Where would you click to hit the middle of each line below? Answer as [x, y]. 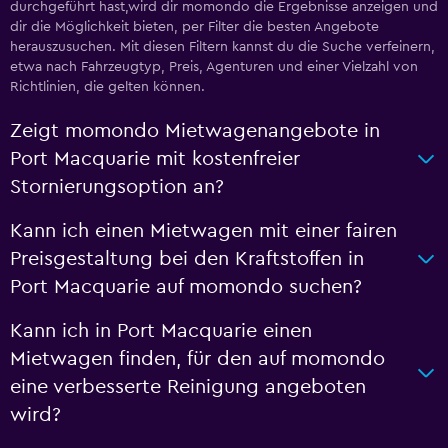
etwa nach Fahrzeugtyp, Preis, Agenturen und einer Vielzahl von [214, 67]
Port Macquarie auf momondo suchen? [186, 287]
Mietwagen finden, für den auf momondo [197, 359]
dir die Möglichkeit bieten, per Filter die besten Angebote [194, 27]
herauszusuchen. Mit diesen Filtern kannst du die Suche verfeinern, [222, 47]
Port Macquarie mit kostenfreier [155, 159]
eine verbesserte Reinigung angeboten [188, 387]
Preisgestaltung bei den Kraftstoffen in [187, 259]
